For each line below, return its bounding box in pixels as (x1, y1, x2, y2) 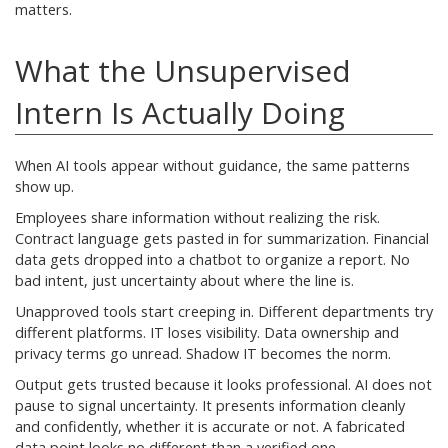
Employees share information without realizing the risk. (15, 207, 380, 227)
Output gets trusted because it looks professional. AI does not (15, 374, 432, 394)
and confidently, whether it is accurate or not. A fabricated (15, 416, 405, 436)
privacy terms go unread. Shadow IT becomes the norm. (15, 343, 391, 363)
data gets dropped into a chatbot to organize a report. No (15, 249, 410, 269)
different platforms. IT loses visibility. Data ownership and (15, 322, 399, 342)
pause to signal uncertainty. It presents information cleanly (15, 395, 405, 415)
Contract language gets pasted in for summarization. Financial (15, 228, 429, 248)
